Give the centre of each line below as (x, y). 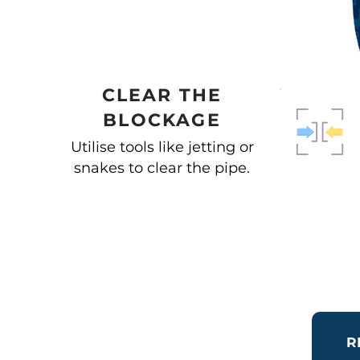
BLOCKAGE (162, 120)
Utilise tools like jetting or (162, 147)
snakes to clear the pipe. (162, 168)
